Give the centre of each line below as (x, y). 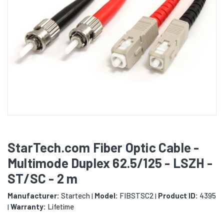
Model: (106, 196)
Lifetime (60, 207)
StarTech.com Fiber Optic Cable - (103, 147)
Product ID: (178, 196)
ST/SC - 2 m (43, 178)
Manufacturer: (33, 196)
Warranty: (28, 207)
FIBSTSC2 (136, 196)
